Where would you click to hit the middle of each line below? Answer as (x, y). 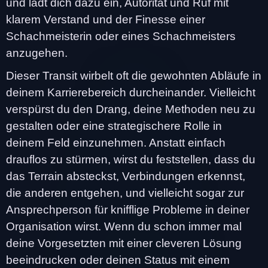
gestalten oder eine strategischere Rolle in (114, 126)
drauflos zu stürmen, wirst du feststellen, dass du (131, 159)
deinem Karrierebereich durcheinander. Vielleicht (131, 92)
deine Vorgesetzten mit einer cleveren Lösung (124, 243)
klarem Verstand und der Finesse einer (106, 19)
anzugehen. (37, 53)
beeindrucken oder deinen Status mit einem (118, 260)
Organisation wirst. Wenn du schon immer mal (124, 226)
